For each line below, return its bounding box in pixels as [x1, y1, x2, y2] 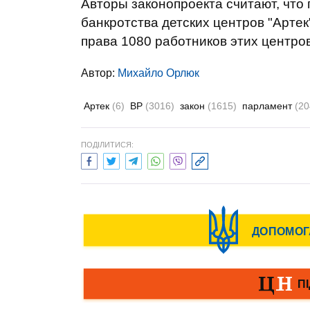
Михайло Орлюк [118, 67, 199, 79]
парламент [242, 100, 295, 111]
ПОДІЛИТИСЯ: [81, 140, 134, 149]
